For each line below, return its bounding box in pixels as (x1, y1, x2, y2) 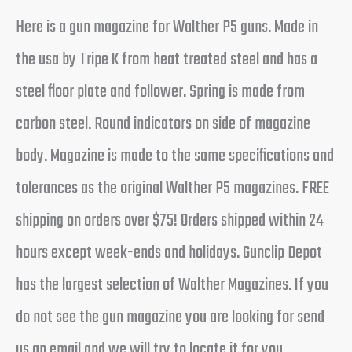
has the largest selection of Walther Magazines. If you (16, 271, 328, 300)
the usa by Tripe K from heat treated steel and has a (16, 46, 317, 75)
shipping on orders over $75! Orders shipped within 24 (16, 207, 324, 236)
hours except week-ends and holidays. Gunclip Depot (16, 239, 322, 268)
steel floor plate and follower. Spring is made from (16, 78, 305, 107)
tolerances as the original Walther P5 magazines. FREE (16, 174, 329, 203)
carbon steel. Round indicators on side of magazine (16, 110, 310, 139)
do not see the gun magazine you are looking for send (16, 303, 324, 332)
